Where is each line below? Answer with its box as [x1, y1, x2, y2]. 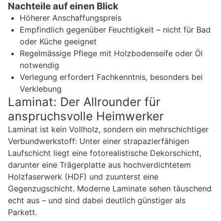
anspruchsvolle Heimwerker [8, 109, 164, 123]
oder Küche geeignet [20, 36, 97, 46]
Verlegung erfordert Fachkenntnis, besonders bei [20, 72, 203, 82]
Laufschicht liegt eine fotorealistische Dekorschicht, [8, 147, 201, 158]
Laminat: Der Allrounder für [8, 94, 160, 109]
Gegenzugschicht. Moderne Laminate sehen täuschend [8, 183, 212, 193]
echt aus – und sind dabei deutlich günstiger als [8, 195, 185, 205]
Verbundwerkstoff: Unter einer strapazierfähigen [8, 136, 189, 146]
